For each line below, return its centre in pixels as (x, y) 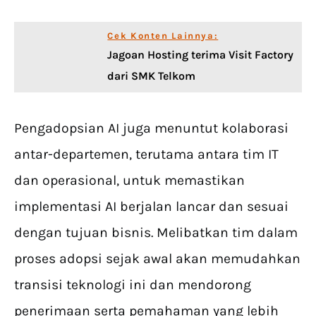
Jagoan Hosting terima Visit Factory (201, 55)
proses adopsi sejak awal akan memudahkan (157, 259)
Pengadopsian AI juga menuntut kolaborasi (151, 128)
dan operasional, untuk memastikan (129, 181)
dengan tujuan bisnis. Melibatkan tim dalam (156, 233)
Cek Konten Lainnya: (163, 36)
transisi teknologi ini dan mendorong (133, 285)
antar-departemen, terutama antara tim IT (146, 154)
